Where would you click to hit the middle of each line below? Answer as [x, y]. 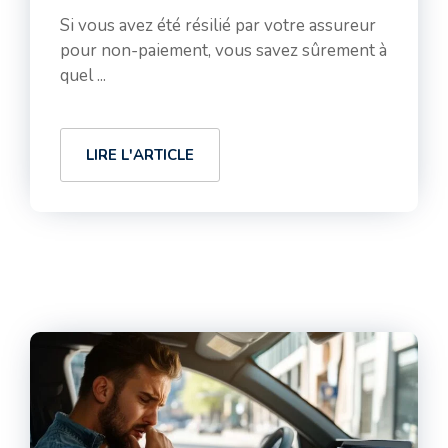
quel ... [83, 75]
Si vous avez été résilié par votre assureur [218, 25]
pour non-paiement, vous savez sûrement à [223, 50]
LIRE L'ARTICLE [140, 155]
